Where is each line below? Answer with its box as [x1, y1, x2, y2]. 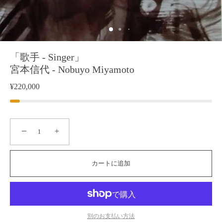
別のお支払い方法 [87, 213, 135, 220]
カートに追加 [92, 160, 130, 167]
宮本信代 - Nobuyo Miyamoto [10, 64, 134, 75]
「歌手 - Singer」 [10, 52, 84, 62]
